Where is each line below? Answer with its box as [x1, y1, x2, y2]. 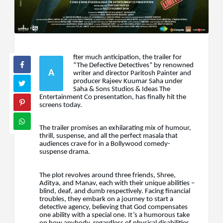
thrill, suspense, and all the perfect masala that [39, 132, 178, 140]
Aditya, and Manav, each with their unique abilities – [39, 180, 195, 188]
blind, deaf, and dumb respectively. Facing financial [39, 188, 190, 196]
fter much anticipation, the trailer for [73, 53, 182, 61]
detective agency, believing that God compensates [39, 204, 188, 212]
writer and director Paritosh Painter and [73, 69, 191, 77]
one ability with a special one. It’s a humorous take [39, 212, 190, 220]
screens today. [39, 101, 82, 109]
